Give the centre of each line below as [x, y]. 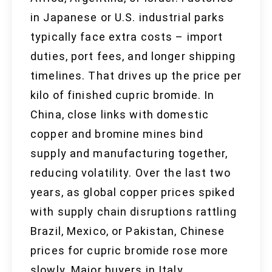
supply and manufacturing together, [129, 154]
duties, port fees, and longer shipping [133, 56]
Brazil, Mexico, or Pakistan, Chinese [128, 231]
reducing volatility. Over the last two [131, 173]
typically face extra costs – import [127, 37]
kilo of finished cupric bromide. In [123, 95]
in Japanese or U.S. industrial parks [128, 18]
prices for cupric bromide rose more [130, 251]
